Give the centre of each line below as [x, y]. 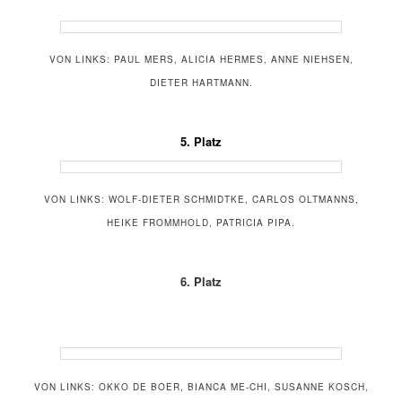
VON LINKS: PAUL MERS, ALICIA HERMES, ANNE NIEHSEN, [201, 59]
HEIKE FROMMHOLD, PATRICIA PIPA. [201, 222]
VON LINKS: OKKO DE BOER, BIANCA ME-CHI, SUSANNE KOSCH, [201, 386]
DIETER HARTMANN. [201, 82]
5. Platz [201, 142]
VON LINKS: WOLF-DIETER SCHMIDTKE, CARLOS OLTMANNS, [201, 199]
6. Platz [201, 281]
